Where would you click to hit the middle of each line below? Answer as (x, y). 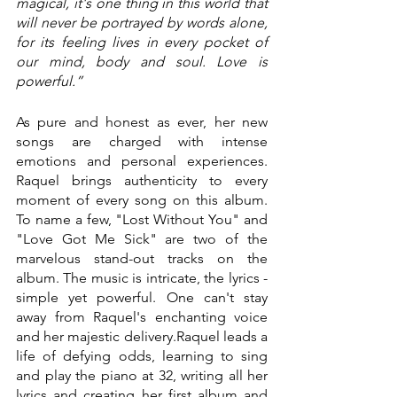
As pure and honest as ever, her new (142, 122)
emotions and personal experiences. (142, 161)
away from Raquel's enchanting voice (142, 317)
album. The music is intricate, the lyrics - (142, 278)
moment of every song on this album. (142, 200)
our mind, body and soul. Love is (142, 62)
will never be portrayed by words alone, (142, 23)
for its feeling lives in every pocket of (142, 42)
